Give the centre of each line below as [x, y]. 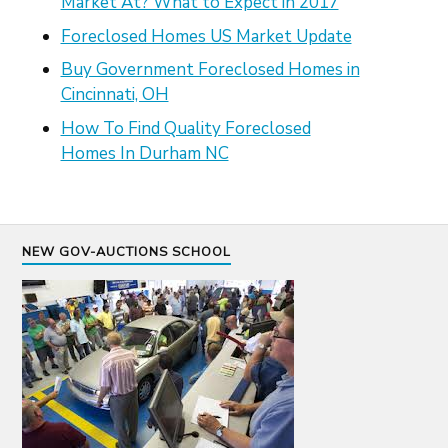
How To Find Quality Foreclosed [185, 128]
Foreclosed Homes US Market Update [206, 36]
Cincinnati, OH [114, 95]
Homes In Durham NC [144, 153]
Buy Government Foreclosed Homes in [210, 70]
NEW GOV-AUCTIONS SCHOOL [127, 252]
